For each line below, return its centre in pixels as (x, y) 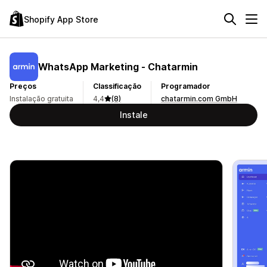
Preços (23, 86)
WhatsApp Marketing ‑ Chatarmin (118, 66)
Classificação (117, 86)
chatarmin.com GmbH (199, 99)
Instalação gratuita (41, 99)
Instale (133, 115)
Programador (186, 86)
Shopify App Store (61, 19)
